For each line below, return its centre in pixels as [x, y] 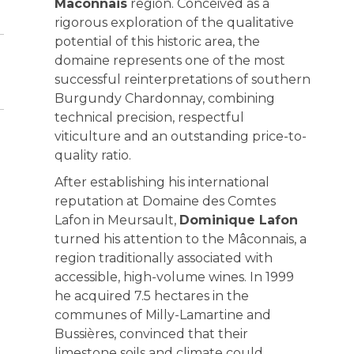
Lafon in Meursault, [117, 220]
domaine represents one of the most [169, 60]
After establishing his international [162, 182]
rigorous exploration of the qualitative [174, 23]
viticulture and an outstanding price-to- [180, 136]
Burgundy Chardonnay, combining [164, 98]
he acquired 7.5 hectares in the [151, 296]
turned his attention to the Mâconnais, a [180, 239]
